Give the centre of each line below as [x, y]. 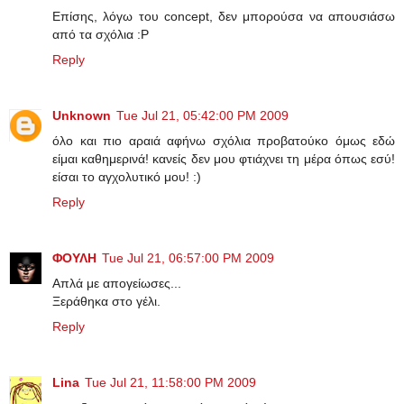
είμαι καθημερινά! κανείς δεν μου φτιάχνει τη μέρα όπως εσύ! [224, 158]
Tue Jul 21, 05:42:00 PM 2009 [202, 115]
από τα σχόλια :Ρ [101, 34]
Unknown [82, 115]
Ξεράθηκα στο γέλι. [106, 301]
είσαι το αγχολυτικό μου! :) [127, 176]
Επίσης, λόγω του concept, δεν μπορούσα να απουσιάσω [224, 16]
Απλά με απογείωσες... [117, 283]
